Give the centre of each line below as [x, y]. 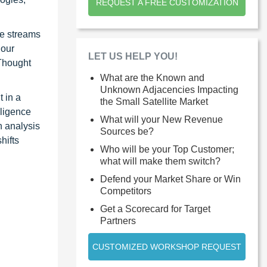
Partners [118, 221]
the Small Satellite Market [154, 101]
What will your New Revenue [162, 119]
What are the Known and [152, 77]
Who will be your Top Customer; [167, 149]
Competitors [126, 191]
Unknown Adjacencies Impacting [169, 89]
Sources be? [127, 131]
